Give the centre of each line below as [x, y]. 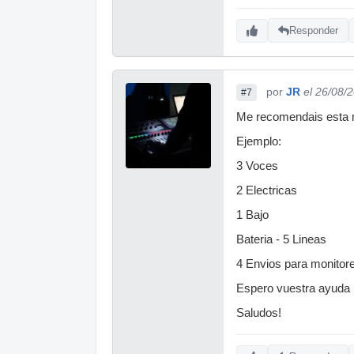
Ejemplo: [259, 141]
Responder [314, 31]
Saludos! [259, 313]
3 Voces [257, 166]
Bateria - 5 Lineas [281, 239]
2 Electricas [267, 190]
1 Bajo [252, 215]
